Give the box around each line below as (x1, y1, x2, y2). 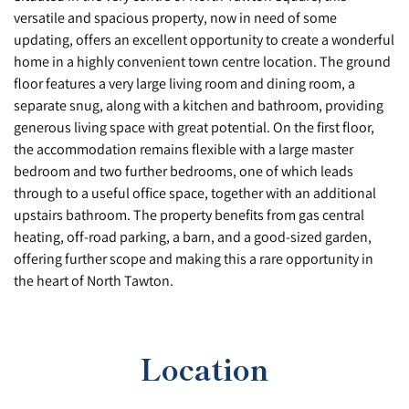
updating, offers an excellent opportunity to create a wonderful (14, 30, 394, 49)
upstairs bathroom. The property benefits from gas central (14, 205, 364, 225)
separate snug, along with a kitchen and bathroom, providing (14, 96, 383, 115)
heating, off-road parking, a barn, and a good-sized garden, (14, 227, 372, 246)
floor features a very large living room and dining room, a (14, 74, 355, 93)
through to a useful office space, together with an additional (14, 184, 376, 203)
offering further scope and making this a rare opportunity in (14, 249, 373, 268)
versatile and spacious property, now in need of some (14, 8, 337, 27)
